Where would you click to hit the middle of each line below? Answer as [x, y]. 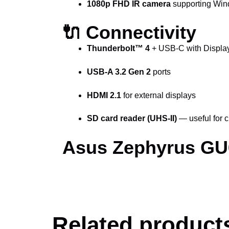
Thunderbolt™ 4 [118, 49]
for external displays [158, 95]
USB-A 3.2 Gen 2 [119, 72]
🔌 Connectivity [129, 33]
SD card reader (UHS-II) [132, 119]
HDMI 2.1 [104, 95]
